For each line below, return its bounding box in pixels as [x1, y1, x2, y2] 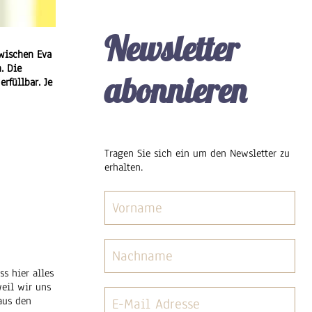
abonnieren [104, 70, 247, 111]
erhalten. [104, 160, 143, 174]
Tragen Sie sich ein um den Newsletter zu [104, 146, 290, 160]
